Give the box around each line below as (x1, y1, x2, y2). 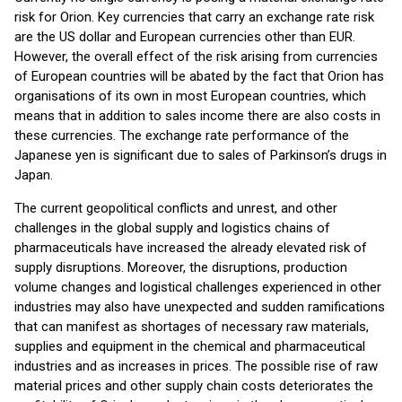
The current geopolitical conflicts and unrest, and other (14, 200, 337, 216)
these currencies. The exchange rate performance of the (14, 127, 349, 144)
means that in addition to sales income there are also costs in (14, 108, 380, 124)
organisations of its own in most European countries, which (14, 88, 366, 104)
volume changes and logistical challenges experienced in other (14, 279, 381, 295)
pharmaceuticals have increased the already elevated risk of (14, 240, 367, 256)
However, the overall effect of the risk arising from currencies (14, 48, 378, 65)
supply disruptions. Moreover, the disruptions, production (14, 259, 347, 275)
